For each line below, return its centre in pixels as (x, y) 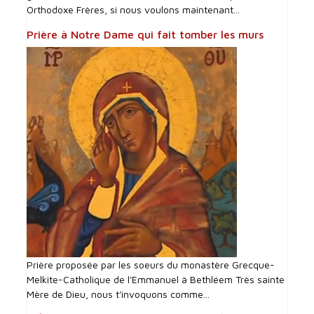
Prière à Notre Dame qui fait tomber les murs (145, 35)
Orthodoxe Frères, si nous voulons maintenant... (134, 10)
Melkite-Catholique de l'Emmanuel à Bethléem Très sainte (156, 280)
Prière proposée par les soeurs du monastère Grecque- (151, 265)
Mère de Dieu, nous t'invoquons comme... (118, 294)
